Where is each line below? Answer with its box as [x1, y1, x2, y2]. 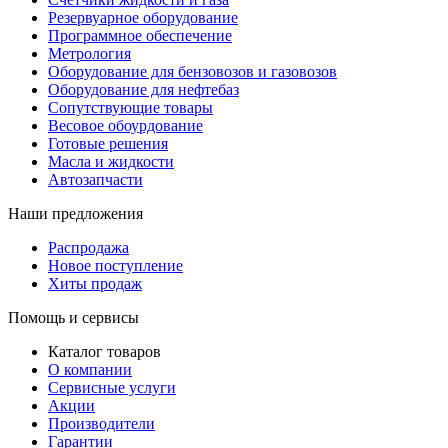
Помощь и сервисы [8, 309, 139, 327]
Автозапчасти [48, 171, 143, 189]
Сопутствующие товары [48, 99, 213, 117]
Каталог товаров [48, 343, 161, 361]
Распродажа [48, 239, 129, 257]
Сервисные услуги [48, 379, 176, 397]
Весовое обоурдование [48, 117, 203, 135]
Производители [48, 415, 155, 433]
